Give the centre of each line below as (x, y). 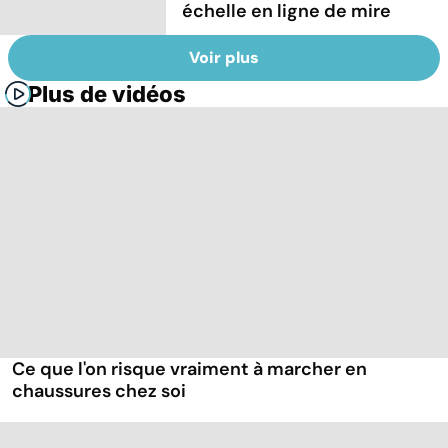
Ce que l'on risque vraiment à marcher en (189, 369)
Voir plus (224, 58)
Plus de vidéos (107, 94)
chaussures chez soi (99, 391)
